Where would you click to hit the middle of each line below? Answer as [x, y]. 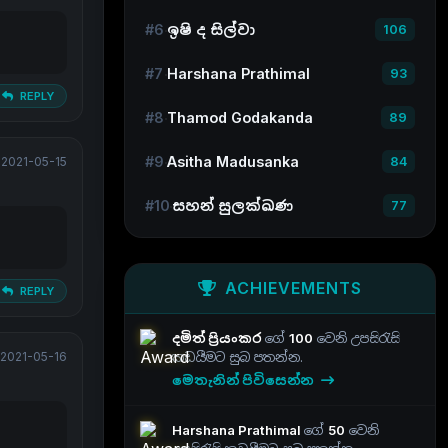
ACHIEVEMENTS [293, 288]
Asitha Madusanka [233, 161]
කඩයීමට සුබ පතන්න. [237, 357]
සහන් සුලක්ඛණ [232, 205]
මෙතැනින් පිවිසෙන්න [244, 380]
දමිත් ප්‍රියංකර [218, 338]
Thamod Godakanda [240, 117]
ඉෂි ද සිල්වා [211, 29]
